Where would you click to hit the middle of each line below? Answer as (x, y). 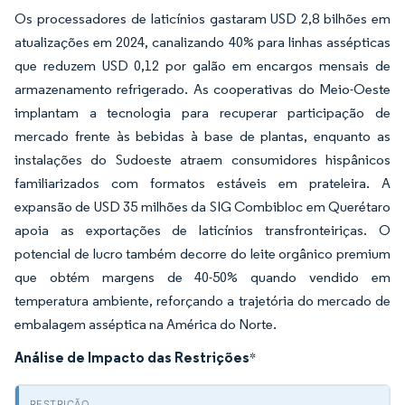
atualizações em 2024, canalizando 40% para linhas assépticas (202, 42)
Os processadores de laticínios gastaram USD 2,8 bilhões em (202, 19)
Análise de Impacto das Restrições (132, 357)
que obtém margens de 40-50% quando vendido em (202, 277)
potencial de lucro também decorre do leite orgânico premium (202, 254)
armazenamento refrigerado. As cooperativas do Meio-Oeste (202, 89)
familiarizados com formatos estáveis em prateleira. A (202, 183)
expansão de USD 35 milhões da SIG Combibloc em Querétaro (202, 207)
